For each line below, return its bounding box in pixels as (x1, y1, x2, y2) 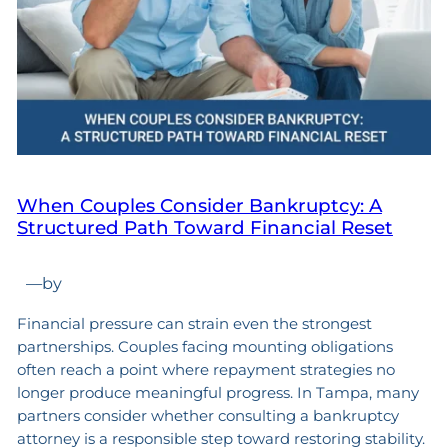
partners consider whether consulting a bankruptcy (16, 405, 399, 425)
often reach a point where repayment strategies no (16, 359, 395, 379)
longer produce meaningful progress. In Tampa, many (16, 382, 419, 402)
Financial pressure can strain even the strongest (16, 313, 372, 333)
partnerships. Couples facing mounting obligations (16, 336, 393, 356)
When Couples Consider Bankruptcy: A (16, 194, 382, 218)
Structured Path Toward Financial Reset (16, 216, 393, 240)
